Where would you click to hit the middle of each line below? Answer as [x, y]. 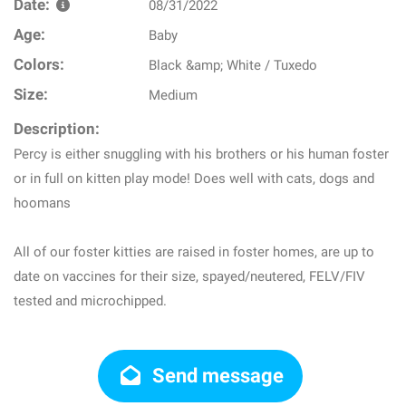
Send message [216, 376]
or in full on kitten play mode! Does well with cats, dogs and [194, 179]
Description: [57, 129]
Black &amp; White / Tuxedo [233, 65]
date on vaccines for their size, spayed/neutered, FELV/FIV [189, 276]
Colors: [39, 65]
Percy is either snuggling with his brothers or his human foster [201, 154]
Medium [174, 95]
